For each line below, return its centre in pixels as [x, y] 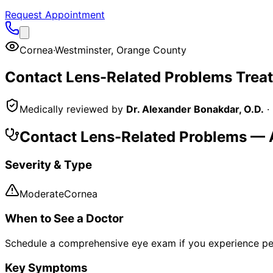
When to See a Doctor [64, 219]
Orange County [151, 50]
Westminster [83, 50]
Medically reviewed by [71, 109]
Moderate [42, 194]
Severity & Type [48, 165]
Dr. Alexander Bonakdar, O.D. [195, 109]
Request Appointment [55, 15]
